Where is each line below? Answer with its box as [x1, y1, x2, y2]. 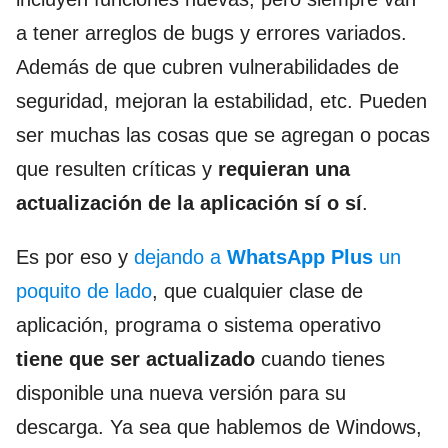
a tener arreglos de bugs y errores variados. [16, 22, 407, 45]
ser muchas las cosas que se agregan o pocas [16, 124, 430, 147]
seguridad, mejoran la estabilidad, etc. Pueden [16, 90, 427, 113]
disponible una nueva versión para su [16, 382, 346, 405]
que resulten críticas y [16, 158, 218, 181]
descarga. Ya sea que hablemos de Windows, [16, 416, 422, 439]
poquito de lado [16, 280, 152, 303]
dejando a [134, 246, 227, 269]
